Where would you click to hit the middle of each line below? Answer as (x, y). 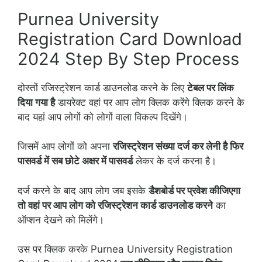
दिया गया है (36, 102)
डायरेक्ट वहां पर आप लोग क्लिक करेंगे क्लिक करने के (150, 102)
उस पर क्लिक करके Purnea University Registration (125, 249)
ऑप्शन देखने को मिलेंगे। (61, 220)
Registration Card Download (130, 39)
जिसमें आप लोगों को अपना (65, 146)
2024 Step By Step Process (128, 58)
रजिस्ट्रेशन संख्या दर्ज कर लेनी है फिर (178, 146)
